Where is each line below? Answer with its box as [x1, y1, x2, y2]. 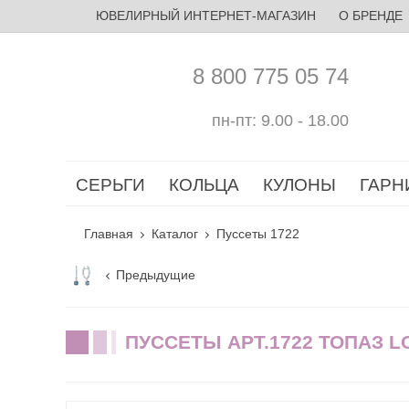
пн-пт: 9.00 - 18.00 [212, 110, 349, 130]
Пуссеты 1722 [216, 226, 299, 241]
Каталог [152, 226, 198, 241]
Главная [84, 226, 133, 241]
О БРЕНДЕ [338, 8, 403, 23]
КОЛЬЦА [169, 175, 239, 194]
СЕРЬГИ [76, 175, 145, 194]
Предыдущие [116, 267, 195, 282]
